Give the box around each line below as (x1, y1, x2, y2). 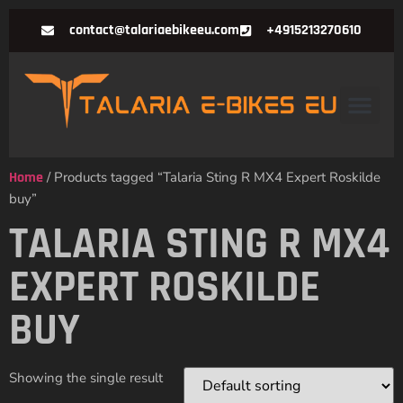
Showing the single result (9, 369, 163, 388)
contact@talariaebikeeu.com (68, 21, 239, 40)
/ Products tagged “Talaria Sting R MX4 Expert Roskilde (43, 168, 381, 187)
